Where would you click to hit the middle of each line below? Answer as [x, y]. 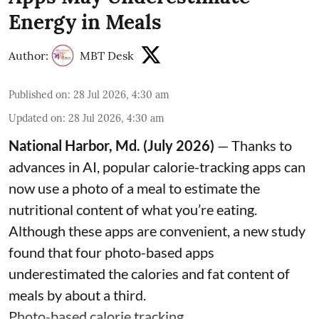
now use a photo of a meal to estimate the [134, 188]
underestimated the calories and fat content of [149, 273]
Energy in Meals [85, 22]
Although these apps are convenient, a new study [157, 230]
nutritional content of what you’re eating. [133, 209]
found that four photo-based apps [111, 252]
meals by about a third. [79, 294]
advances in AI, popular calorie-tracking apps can [157, 166]
